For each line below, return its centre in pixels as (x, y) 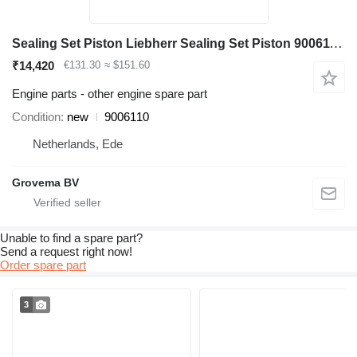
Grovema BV (45, 183)
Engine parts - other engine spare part (110, 94)
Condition (36, 117)
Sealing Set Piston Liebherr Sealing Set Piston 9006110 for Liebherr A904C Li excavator (336, 44)
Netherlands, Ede (78, 144)
